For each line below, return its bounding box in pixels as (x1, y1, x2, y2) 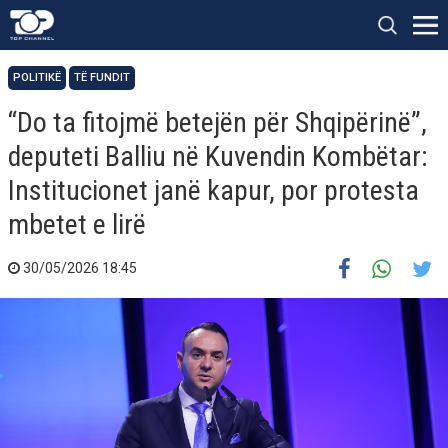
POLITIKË (13, 71, 61, 84)
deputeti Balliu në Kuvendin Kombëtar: (8, 140, 428, 173)
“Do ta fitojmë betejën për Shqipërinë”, (8, 106, 427, 139)
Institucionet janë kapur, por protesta (8, 174, 419, 207)
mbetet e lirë (8, 208, 146, 241)
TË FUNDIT (74, 71, 130, 84)
